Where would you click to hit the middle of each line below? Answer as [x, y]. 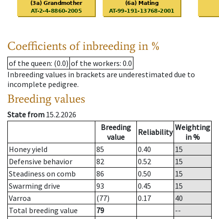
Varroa [20, 198]
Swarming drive [34, 186]
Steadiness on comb [42, 174]
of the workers [95, 63]
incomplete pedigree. [43, 84]
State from [26, 115]
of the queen [30, 63]
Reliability [155, 132]
